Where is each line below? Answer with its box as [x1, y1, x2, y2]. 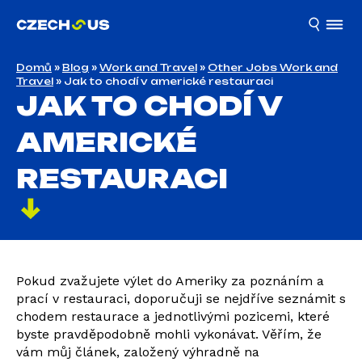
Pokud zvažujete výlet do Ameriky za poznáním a [16, 273, 324, 288]
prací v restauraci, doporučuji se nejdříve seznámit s [16, 291, 346, 306]
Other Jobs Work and [208, 61, 338, 74]
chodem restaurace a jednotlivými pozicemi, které [16, 309, 330, 324]
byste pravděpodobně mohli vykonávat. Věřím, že [16, 326, 322, 342]
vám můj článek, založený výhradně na [16, 344, 259, 360]
